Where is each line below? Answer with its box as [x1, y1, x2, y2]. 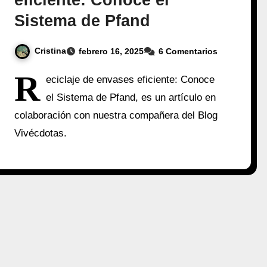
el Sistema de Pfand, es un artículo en [46, 91, 216, 103]
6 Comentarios [159, 46, 218, 56]
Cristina [35, 46, 67, 55]
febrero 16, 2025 [79, 46, 144, 56]
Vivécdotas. [14, 127, 67, 139]
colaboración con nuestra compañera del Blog [14, 109, 218, 121]
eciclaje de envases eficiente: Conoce [46, 73, 215, 85]
